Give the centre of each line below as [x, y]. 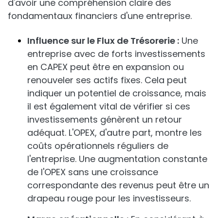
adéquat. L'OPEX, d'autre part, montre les [115, 133]
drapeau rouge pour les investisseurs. [109, 198]
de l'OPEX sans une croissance [93, 172]
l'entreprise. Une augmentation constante [117, 159]
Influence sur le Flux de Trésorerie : [103, 41]
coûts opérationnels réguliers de [98, 146]
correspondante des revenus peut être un [118, 185]
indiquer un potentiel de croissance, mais [117, 93]
